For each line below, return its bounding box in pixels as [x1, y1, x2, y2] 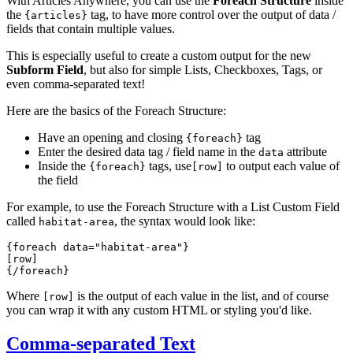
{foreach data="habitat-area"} [6, 240, 189, 253]
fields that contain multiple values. [6, 21, 175, 35]
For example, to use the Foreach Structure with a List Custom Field [6, 199, 340, 214]
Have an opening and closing [38, 130, 186, 144]
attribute [284, 144, 327, 158]
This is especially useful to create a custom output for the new [6, 48, 311, 62]
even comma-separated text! [6, 76, 145, 91]
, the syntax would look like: [114, 214, 255, 228]
